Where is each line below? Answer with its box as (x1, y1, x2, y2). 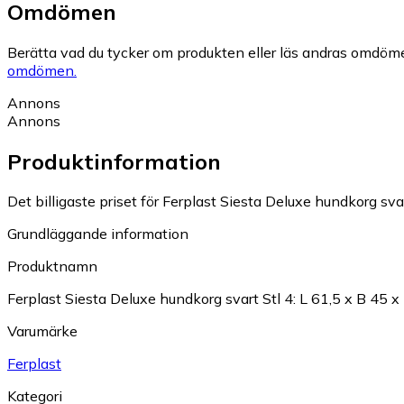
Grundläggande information (7, 225, 188, 243)
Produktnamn (7, 257, 97, 276)
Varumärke (7, 322, 78, 341)
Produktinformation (7, 147, 221, 175)
